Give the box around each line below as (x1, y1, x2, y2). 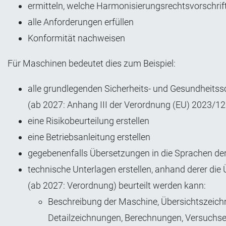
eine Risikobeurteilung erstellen (28, 115, 149, 126)
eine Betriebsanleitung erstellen (28, 131, 150, 142)
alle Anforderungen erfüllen (28, 16, 134, 27)
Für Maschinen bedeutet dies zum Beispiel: (8, 58, 176, 69)
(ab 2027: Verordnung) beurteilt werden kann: (28, 180, 206, 191)
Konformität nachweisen (28, 32, 125, 43)
